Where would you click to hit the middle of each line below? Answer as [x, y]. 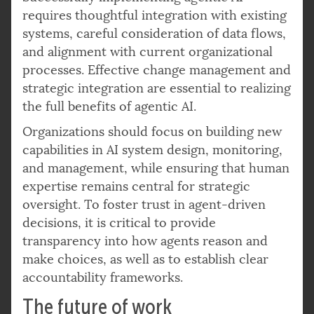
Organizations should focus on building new [152, 131]
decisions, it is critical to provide [119, 223]
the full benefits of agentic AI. [109, 106]
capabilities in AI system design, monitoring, [152, 150]
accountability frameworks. [103, 277]
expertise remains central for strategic [136, 186]
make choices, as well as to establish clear [145, 259]
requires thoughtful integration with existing [155, 15]
